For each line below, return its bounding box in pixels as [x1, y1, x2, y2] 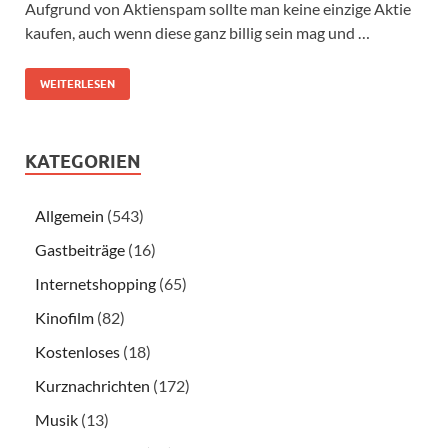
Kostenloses [35, 341, 120, 361]
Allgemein [35, 205, 104, 225]
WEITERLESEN [40, 76, 115, 91]
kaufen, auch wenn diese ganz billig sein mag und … [25, 22, 370, 42]
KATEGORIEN [25, 150, 141, 172]
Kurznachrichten [35, 375, 150, 395]
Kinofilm [35, 307, 94, 327]
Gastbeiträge [35, 239, 125, 259]
